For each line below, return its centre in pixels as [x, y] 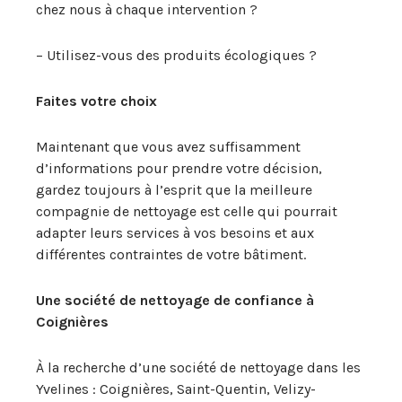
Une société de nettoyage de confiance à [175, 300]
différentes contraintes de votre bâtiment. [171, 254]
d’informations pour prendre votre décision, [179, 168]
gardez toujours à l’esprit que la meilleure [174, 190]
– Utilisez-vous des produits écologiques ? [176, 55]
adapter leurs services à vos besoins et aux [175, 233]
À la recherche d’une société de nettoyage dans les [198, 367]
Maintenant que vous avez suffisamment [168, 147]
